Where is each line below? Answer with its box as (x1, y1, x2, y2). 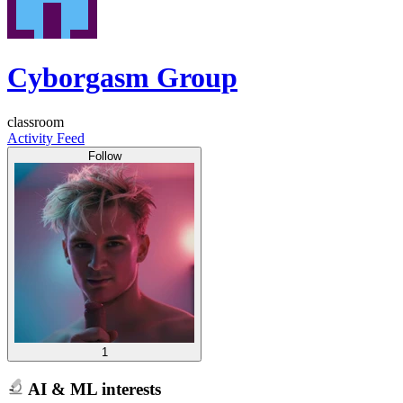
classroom (7, 113, 64, 130)
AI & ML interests (23, 379, 161, 399)
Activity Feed (7, 130, 85, 146)
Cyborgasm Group (7, 61, 237, 94)
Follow (87, 148, 121, 163)
